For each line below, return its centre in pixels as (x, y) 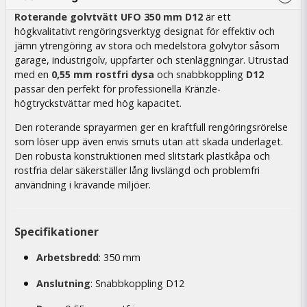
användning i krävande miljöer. (83, 185)
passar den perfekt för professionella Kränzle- (118, 89)
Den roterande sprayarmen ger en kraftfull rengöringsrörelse (151, 127)
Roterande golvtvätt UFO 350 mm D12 (109, 17)
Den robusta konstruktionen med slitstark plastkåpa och (142, 156)
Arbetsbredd (67, 258)
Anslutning (63, 283)
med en (33, 74)
